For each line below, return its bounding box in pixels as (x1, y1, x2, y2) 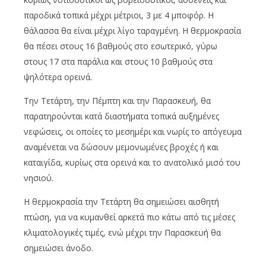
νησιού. (24, 172, 53, 183)
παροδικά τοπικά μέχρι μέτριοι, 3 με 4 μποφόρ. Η (24, 9, 214, 21)
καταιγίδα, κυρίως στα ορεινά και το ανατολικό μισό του (24, 156, 240, 168)
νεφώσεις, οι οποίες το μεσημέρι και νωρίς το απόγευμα (24, 125, 242, 137)
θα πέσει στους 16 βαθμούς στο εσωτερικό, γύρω (24, 40, 217, 52)
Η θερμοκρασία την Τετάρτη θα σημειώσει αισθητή (24, 195, 219, 207)
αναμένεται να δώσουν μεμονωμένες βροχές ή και (24, 141, 218, 153)
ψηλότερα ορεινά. (24, 71, 92, 83)
